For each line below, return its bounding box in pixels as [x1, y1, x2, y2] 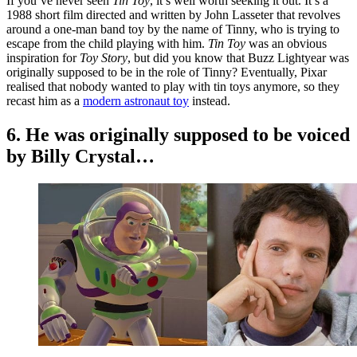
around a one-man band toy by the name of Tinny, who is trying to [6, 22, 339, 36]
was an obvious [249, 36, 327, 50]
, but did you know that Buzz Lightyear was [127, 50, 349, 65]
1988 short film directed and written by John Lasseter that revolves [6, 7, 340, 22]
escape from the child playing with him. [6, 36, 208, 50]
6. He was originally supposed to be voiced [6, 124, 350, 145]
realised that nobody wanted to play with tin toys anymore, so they [6, 79, 339, 93]
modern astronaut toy [83, 93, 189, 108]
